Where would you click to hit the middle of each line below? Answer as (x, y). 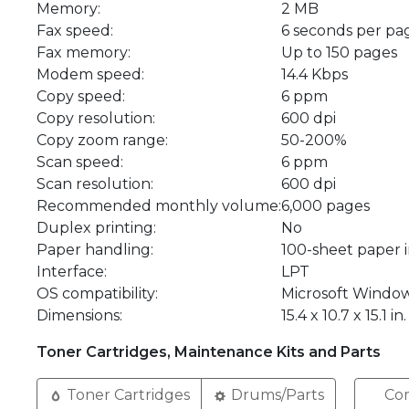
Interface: (72, 272)
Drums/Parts (276, 395)
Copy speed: (81, 96)
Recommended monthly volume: (159, 206)
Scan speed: (80, 162)
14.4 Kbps (315, 74)
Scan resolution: (95, 184)
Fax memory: (84, 52)
